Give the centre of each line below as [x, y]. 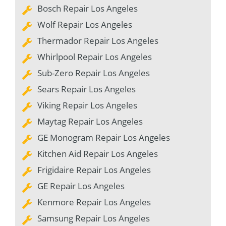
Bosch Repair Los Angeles [88, 8]
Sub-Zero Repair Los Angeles [94, 73]
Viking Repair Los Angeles [87, 105]
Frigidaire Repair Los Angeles [94, 169]
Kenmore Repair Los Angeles [94, 202]
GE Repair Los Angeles [81, 186]
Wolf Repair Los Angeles [85, 24]
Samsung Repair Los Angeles [94, 218]
